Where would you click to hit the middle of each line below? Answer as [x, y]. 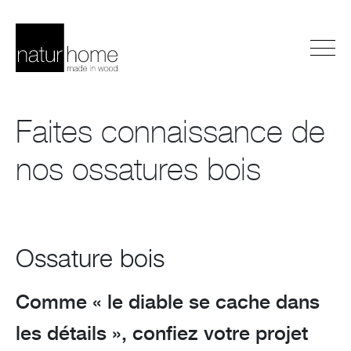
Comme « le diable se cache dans [168, 302]
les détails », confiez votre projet [162, 334]
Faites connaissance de [170, 133]
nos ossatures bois [138, 170]
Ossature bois [90, 259]
